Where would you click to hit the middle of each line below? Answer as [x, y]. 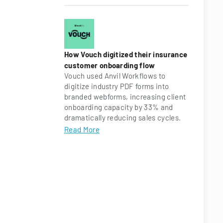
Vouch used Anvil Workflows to [115, 76]
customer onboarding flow [110, 65]
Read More [82, 129]
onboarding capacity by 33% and [119, 107]
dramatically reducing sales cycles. [123, 117]
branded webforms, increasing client [125, 97]
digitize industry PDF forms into [117, 86]
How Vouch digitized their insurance [126, 54]
